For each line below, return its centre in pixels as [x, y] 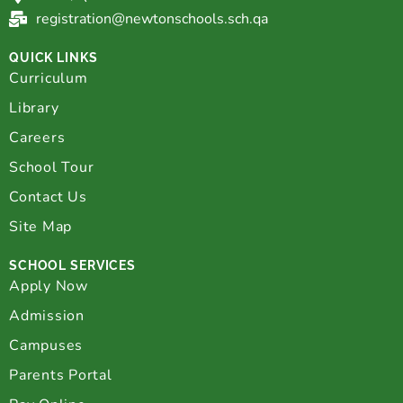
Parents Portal [61, 375]
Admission [47, 315]
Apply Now [49, 286]
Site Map [41, 226]
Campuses [46, 345]
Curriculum [49, 78]
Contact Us [48, 197]
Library [34, 107]
